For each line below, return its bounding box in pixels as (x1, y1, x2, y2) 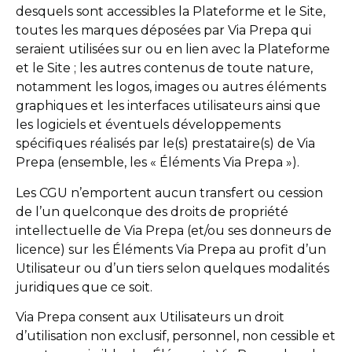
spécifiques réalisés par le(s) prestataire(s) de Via (16, 136, 315, 152)
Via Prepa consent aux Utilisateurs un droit (16, 310, 284, 325)
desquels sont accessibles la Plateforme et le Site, (16, 4, 325, 20)
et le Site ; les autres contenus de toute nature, (16, 60, 313, 76)
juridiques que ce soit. (16, 279, 152, 295)
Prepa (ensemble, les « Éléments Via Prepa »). (16, 155, 299, 170)
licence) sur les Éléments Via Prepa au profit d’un (16, 241, 326, 257)
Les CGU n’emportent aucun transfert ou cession (16, 185, 323, 200)
